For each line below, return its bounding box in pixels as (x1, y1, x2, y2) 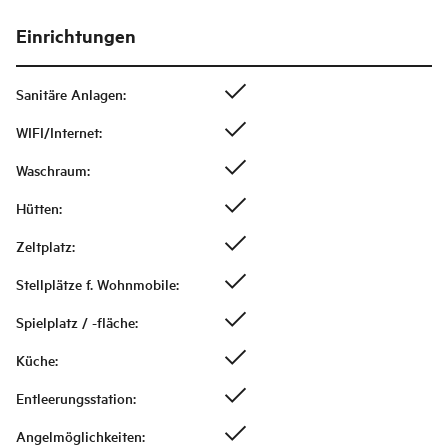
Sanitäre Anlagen (16, 84, 123, 105)
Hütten (16, 198, 59, 219)
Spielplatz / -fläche (16, 312, 135, 333)
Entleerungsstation (16, 388, 133, 409)
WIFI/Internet (16, 122, 99, 143)
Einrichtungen (16, 23, 136, 49)
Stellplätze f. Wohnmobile (16, 274, 176, 295)
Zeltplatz (16, 236, 72, 257)
